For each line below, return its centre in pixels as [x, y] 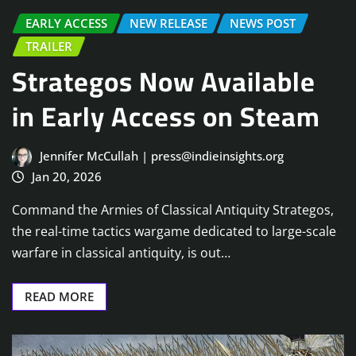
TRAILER [49, 46]
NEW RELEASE [168, 23]
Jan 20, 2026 [66, 176]
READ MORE [59, 297]
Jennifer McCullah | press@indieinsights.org [161, 155]
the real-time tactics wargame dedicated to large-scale [174, 232]
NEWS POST [263, 23]
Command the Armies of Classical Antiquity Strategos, [173, 210]
